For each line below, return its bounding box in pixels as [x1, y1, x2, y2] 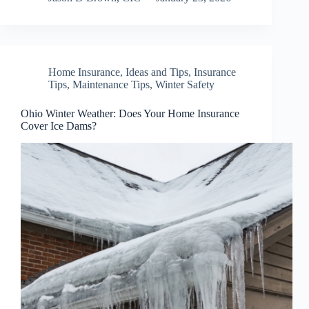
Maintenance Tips [72, 78, 150, 90]
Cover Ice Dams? [21, 119, 97, 132]
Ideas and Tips [126, 66, 188, 78]
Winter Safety [155, 78, 215, 90]
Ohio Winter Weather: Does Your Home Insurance [21, 107, 239, 119]
